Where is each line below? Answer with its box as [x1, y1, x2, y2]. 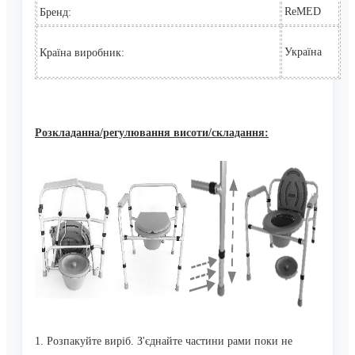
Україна [284, 46, 322, 58]
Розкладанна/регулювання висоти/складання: [35, 127, 269, 139]
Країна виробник [40, 47, 121, 59]
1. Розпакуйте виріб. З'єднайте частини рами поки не [35, 335, 292, 348]
